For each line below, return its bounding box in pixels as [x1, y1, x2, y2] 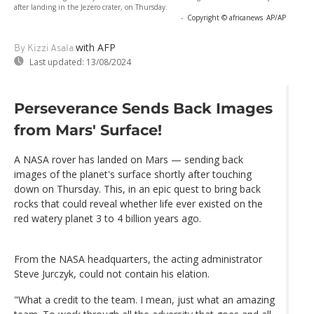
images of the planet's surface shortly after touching [14, 168, 252, 182]
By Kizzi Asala [14, 43, 74, 54]
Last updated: [29, 55, 84, 68]
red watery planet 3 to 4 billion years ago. [14, 212, 201, 226]
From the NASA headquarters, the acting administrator [14, 252, 262, 266]
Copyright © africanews [187, 12, 263, 22]
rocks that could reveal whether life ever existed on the [14, 197, 263, 211]
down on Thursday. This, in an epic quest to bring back [14, 182, 261, 196]
